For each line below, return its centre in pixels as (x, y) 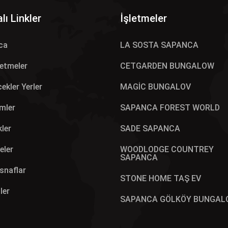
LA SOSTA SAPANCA (159, 45)
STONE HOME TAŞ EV (161, 178)
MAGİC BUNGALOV (155, 87)
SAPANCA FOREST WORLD (170, 108)
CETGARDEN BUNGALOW (167, 66)
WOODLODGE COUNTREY (167, 149)
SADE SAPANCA (150, 129)
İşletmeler (144, 18)
